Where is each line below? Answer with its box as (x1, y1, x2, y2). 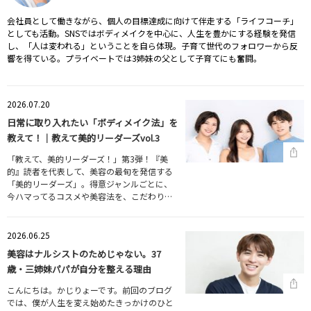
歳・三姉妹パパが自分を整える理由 (7, 262, 151, 276)
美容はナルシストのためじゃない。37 (7, 247, 161, 261)
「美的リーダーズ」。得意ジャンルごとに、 (7, 178, 172, 190)
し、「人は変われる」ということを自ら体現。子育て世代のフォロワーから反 (7, 40, 298, 52)
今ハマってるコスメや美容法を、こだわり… (7, 190, 172, 203)
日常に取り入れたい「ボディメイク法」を (7, 116, 178, 130)
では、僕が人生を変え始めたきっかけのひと (7, 296, 174, 309)
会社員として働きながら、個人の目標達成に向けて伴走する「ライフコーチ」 (7, 15, 299, 27)
